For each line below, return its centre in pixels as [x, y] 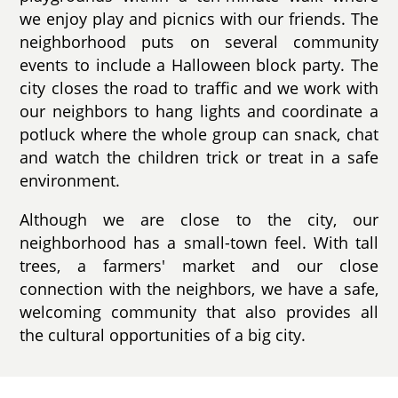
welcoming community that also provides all [199, 311]
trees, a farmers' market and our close [199, 265]
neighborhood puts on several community [199, 42]
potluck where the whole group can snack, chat [199, 135]
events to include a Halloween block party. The [199, 65]
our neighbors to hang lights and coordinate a [199, 111]
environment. [70, 181]
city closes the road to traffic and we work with [199, 88]
